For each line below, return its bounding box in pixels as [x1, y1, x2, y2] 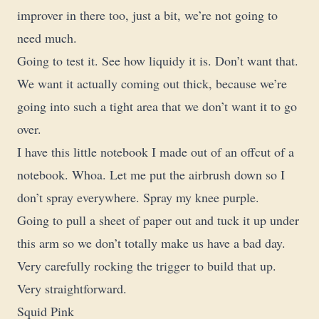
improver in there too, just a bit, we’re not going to [17, 6, 278, 24]
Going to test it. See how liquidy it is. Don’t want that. [17, 52, 298, 70]
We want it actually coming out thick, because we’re [17, 75, 287, 93]
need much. [17, 29, 77, 47]
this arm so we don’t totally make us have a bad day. [17, 234, 286, 252]
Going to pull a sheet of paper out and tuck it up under [17, 211, 299, 229]
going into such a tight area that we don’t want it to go [17, 98, 297, 115]
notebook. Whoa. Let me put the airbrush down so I [17, 166, 285, 184]
